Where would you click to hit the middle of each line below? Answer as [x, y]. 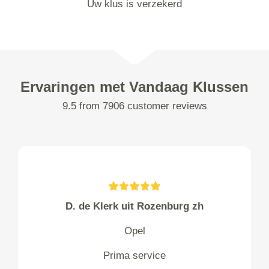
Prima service [134, 255]
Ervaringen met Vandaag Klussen [134, 87]
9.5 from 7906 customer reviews [134, 106]
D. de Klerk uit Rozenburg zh [134, 206]
